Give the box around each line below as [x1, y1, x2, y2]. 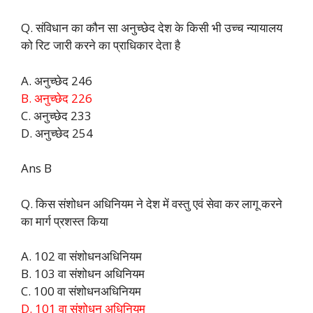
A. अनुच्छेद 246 [21, 72, 92, 89]
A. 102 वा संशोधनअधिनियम [21, 248, 142, 265]
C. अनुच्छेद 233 [21, 107, 92, 124]
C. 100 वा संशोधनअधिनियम [21, 283, 141, 300]
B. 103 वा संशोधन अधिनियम [21, 265, 145, 282]
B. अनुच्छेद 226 [21, 89, 92, 106]
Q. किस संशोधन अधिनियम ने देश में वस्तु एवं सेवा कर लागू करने [21, 195, 282, 212]
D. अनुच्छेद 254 [21, 124, 93, 141]
